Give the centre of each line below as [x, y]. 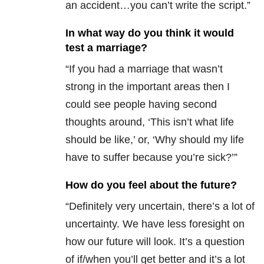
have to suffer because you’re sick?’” [151, 158]
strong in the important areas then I [148, 87]
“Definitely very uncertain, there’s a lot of [160, 207]
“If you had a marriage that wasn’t [144, 69]
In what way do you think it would [150, 33]
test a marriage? [106, 48]
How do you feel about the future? [151, 185]
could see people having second [141, 105]
